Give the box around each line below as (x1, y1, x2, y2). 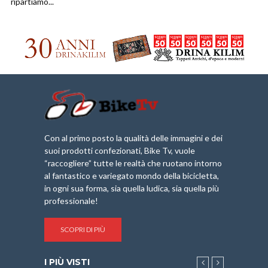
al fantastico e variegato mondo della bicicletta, (44, 170, 219, 181)
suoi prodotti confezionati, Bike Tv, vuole (44, 145, 195, 156)
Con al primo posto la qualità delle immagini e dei (44, 132, 223, 143)
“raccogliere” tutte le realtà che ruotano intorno (44, 157, 222, 168)
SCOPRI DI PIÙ (60, 224, 105, 234)
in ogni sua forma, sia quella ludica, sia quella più (44, 182, 219, 193)
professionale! (44, 195, 98, 206)
